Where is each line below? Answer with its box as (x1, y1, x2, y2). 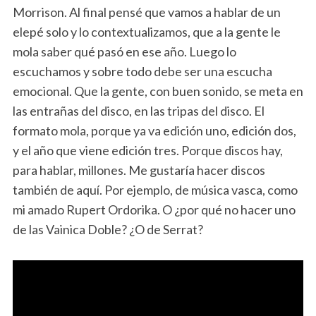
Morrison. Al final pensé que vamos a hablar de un (12, 4, 281, 20)
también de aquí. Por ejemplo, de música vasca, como (12, 182, 298, 198)
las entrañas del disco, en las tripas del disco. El (12, 103, 265, 119)
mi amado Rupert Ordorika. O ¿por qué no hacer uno (12, 202, 296, 218)
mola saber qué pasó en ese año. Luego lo (12, 44, 236, 60)
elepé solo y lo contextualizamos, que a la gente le (12, 24, 281, 40)
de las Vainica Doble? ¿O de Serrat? (12, 221, 203, 238)
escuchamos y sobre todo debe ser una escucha (12, 63, 272, 80)
